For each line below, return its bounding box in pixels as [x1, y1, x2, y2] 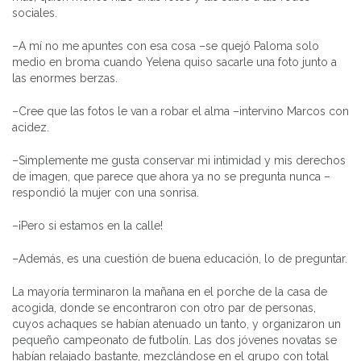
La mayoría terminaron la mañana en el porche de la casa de [12, 284, 327, 298]
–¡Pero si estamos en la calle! [12, 218, 163, 232]
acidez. [12, 120, 49, 134]
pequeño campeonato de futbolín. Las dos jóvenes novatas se [12, 333, 337, 346]
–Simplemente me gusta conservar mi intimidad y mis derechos [12, 153, 346, 167]
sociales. [12, 6, 57, 19]
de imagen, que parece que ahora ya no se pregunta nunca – [12, 169, 330, 183]
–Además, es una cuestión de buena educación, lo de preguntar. [12, 251, 347, 265]
